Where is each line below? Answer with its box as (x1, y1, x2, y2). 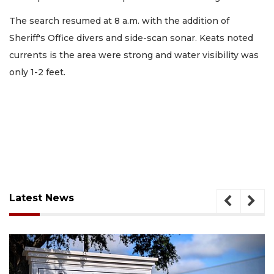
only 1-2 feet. (9, 66, 70, 78)
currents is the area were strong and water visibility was (9, 49, 259, 61)
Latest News (9, 191, 74, 204)
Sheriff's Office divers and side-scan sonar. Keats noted (9, 32, 253, 43)
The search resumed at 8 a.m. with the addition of (9, 15, 229, 26)
